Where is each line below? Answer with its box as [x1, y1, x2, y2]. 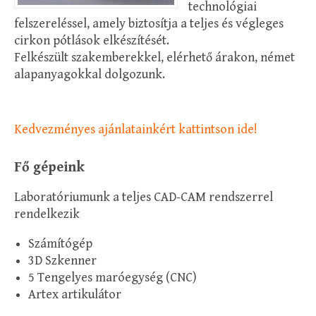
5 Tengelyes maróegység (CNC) [28, 269, 197, 285]
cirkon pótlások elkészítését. [14, 32, 169, 48]
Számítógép [28, 236, 92, 251]
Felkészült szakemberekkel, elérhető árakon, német [14, 49, 295, 65]
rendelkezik [14, 206, 80, 221]
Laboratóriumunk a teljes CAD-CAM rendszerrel [14, 189, 273, 205]
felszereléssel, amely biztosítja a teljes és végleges [14, 16, 284, 31]
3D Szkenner [28, 253, 97, 268]
